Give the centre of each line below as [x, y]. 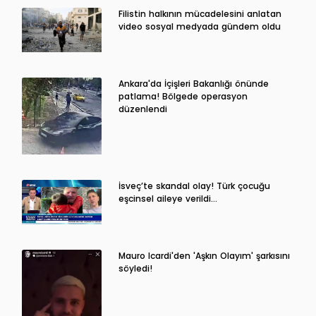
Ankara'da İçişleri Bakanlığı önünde [193, 83]
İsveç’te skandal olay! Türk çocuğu [194, 186]
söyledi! [135, 268]
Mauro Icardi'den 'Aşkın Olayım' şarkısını [204, 255]
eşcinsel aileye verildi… [168, 198]
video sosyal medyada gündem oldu [199, 26]
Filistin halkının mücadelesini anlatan [200, 13]
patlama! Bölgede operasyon [183, 96]
